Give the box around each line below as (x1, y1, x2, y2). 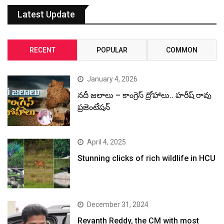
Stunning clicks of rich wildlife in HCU (77, 153, 216, 163)
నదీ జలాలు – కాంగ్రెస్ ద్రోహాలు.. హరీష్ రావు (77, 90, 212, 100)
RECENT (29, 46, 55, 54)
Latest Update (17, 9, 75, 20)
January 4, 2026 (87, 75, 138, 83)
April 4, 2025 (87, 137, 126, 146)
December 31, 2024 (87, 200, 149, 208)
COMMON (165, 46, 197, 54)
